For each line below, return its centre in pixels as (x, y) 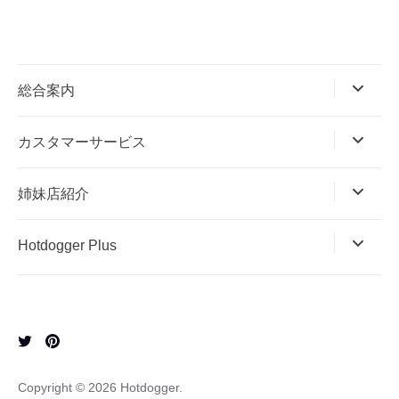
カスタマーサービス (82, 142)
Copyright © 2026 (69, 387)
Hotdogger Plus (67, 245)
